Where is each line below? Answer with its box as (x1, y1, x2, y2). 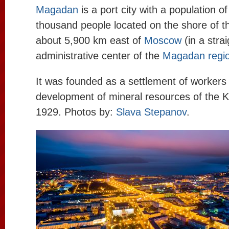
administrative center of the (36, 50, 163, 61)
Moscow (144, 35, 181, 46)
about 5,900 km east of (36, 35, 144, 46)
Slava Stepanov (116, 106, 187, 118)
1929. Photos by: (36, 106, 116, 118)
